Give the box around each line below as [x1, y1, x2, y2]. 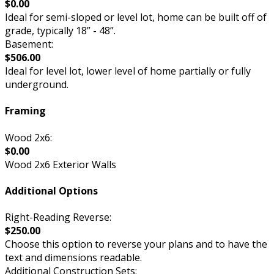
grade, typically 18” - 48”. [5, 24, 116, 38]
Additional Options [5, 183, 98, 198]
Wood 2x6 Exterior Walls [5, 157, 116, 171]
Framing [5, 104, 46, 118]
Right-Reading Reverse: [5, 210, 111, 224]
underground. [5, 78, 68, 92]
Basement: [5, 37, 53, 51]
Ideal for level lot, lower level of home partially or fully [5, 64, 251, 78]
